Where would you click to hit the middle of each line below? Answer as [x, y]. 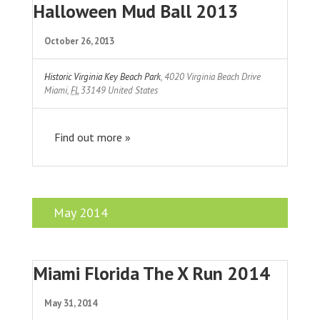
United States [133, 90]
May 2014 [81, 212]
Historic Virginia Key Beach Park [103, 76]
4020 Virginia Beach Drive [213, 76]
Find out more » [92, 137]
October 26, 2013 [80, 41]
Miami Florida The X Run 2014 [151, 273]
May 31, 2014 [71, 303]
